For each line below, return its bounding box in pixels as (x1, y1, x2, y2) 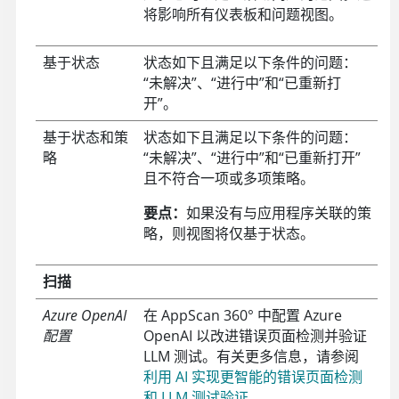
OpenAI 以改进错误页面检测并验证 (142, 326, 367, 346)
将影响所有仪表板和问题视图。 (142, 4, 343, 25)
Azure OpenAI (42, 305, 126, 326)
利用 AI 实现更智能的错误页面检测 (142, 367, 362, 387)
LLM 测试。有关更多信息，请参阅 (142, 346, 359, 367)
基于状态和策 (42, 127, 128, 148)
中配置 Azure (253, 305, 342, 326)
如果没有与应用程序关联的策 (185, 203, 371, 224)
